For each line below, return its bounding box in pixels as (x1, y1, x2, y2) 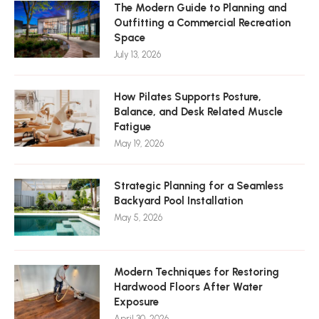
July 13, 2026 (114, 49, 161, 60)
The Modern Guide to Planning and (114, 1, 287, 14)
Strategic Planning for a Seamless (114, 179, 283, 192)
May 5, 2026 (114, 212, 162, 223)
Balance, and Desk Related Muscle (114, 105, 283, 118)
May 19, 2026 (114, 138, 164, 149)
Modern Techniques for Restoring (114, 266, 279, 278)
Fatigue (114, 120, 151, 133)
